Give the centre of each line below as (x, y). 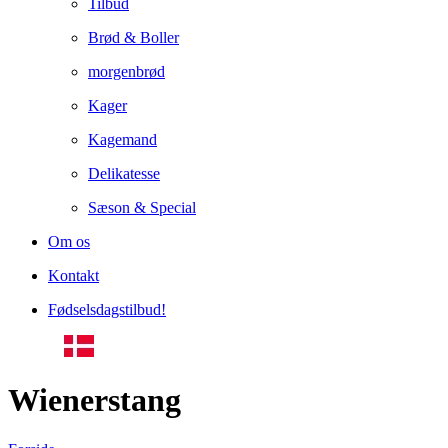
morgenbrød (126, 71)
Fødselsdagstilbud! (107, 309)
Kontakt (73, 275)
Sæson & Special (142, 207)
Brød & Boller (133, 37)
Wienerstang (94, 400)
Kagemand (122, 139)
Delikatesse (124, 173)
